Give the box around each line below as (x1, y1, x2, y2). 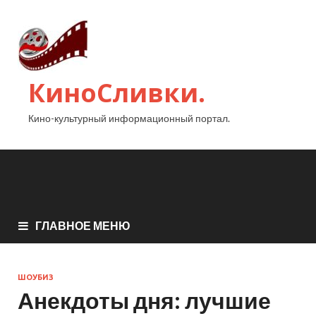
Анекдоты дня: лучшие (18, 286, 271, 314)
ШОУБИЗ (18, 272, 54, 281)
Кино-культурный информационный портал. (28, 112, 230, 124)
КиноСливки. (28, 75, 205, 110)
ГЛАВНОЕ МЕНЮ (35, 218, 130, 232)
